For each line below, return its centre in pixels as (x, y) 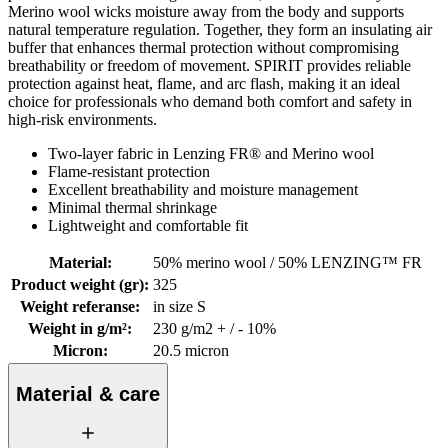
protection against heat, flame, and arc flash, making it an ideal (204, 84)
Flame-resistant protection (129, 172)
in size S (179, 307)
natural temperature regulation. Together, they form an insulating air (220, 30)
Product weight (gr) (77, 285)
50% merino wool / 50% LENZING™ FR (287, 263)
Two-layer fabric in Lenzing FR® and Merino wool (211, 154)
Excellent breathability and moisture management (203, 190)
